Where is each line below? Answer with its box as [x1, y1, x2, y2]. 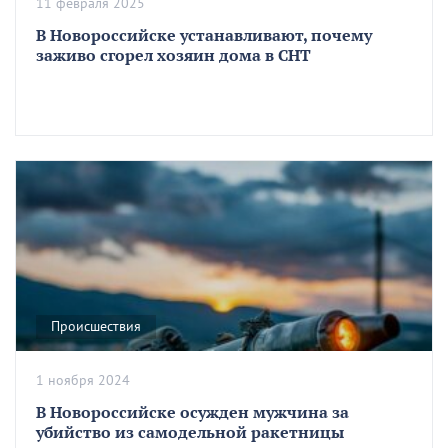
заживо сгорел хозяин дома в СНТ [36, 45, 311, 66]
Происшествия [51, 318, 141, 336]
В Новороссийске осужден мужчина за [36, 402, 349, 423]
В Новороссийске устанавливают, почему [36, 25, 372, 46]
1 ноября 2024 [36, 372, 130, 390]
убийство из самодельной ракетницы [36, 422, 344, 443]
